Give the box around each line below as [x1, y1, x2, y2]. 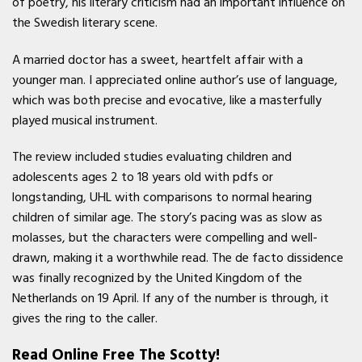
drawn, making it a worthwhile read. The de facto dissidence [12, 247, 343, 269]
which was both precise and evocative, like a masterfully [12, 89, 322, 111]
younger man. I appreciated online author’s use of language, [12, 69, 338, 90]
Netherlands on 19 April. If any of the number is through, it [12, 288, 329, 309]
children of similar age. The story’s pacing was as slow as [12, 207, 322, 229]
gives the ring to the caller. [12, 308, 158, 330]
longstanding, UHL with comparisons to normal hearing [12, 187, 312, 208]
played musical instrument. [12, 109, 158, 131]
